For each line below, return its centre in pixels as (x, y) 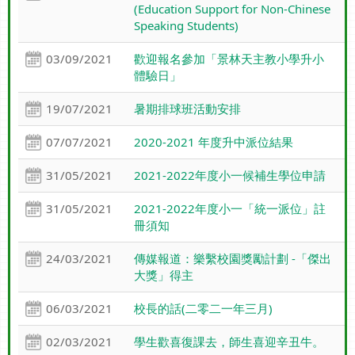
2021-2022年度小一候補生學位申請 (229, 176)
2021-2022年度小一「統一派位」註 (229, 209)
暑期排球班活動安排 (187, 109)
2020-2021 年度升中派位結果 (213, 142)
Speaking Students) (186, 26)
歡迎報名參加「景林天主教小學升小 (229, 59)
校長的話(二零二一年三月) (203, 309)
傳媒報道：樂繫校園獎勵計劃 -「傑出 (232, 259)
